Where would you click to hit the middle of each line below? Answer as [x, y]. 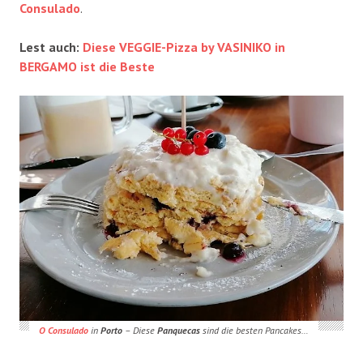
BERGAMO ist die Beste [87, 66]
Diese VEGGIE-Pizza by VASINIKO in [184, 47]
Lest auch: [51, 47]
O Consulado [63, 330]
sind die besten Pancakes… [254, 330]
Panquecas [178, 330]
